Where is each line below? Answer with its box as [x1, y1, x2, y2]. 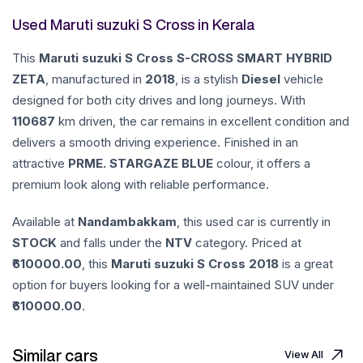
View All [284, 348, 323, 361]
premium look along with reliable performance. [12, 177, 269, 192]
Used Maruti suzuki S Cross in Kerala [12, 17, 254, 32]
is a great [279, 256, 333, 271]
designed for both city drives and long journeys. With [12, 92, 305, 108]
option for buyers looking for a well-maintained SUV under [12, 277, 334, 293]
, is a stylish [175, 71, 241, 87]
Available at [12, 214, 78, 229]
